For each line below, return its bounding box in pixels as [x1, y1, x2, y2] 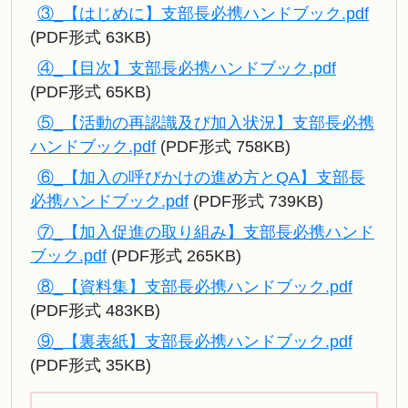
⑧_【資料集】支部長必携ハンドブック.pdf [37, 277, 352, 296]
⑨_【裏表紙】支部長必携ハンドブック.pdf [37, 331, 352, 351]
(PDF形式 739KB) [189, 191, 323, 210]
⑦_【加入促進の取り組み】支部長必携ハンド [37, 222, 374, 241]
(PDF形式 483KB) [30, 301, 160, 320]
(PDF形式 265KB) [107, 246, 241, 265]
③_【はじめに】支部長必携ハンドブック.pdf [37, 4, 369, 23]
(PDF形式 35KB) [30, 355, 151, 374]
